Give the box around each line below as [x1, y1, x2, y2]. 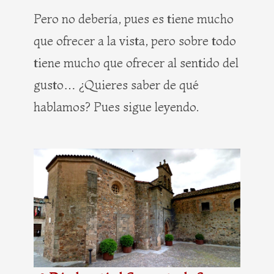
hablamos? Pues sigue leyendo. [34, 99, 199, 115]
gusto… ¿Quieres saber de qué [34, 77, 199, 93]
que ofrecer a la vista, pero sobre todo [34, 33, 236, 49]
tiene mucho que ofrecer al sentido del [34, 55, 239, 71]
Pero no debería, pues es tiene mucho [34, 11, 234, 27]
